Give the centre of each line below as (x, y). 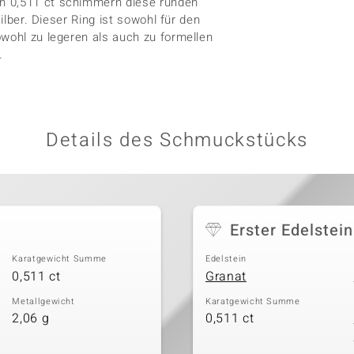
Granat (226, 276)
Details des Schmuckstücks (177, 140)
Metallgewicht (43, 301)
